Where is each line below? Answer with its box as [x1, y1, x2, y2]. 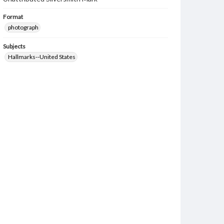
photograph [8, 23, 38, 31]
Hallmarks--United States [8, 53, 75, 60]
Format [3, 13, 23, 20]
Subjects [3, 42, 25, 50]
